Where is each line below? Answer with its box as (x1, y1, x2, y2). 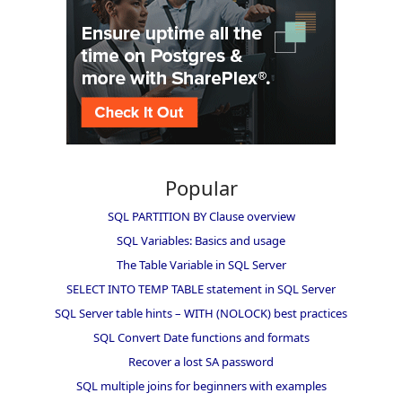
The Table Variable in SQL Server (116, 257, 286, 274)
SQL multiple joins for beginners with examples (75, 378, 327, 395)
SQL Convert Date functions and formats (92, 329, 310, 346)
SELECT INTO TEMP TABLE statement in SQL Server (66, 281, 336, 298)
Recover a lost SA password (128, 354, 274, 371)
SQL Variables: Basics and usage (117, 232, 285, 249)
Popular (164, 174, 238, 202)
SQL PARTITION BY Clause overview (107, 208, 295, 225)
